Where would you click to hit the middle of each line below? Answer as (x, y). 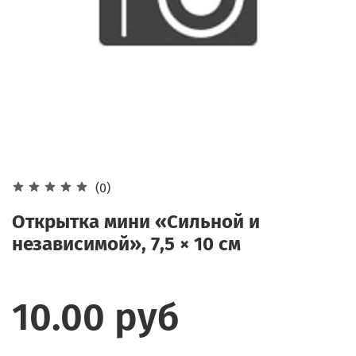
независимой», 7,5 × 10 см (126, 244)
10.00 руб (96, 317)
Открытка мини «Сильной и (136, 221)
